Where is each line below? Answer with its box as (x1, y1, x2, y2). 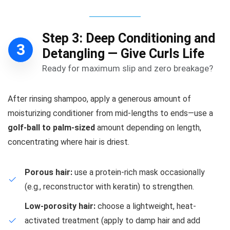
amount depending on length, (95, 122, 201, 132)
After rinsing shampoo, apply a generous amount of (8, 93, 191, 104)
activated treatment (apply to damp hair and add (25, 215, 200, 225)
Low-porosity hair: (25, 201, 95, 211)
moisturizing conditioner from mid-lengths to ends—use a (8, 108, 213, 118)
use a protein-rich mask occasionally (72, 167, 205, 177)
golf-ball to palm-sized (8, 122, 95, 132)
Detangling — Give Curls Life (42, 46, 204, 61)
